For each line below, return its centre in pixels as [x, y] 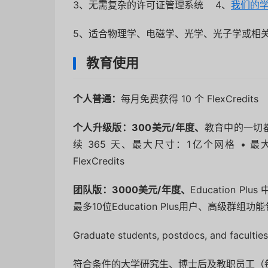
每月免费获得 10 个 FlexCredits [190, 99]
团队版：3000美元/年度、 [132, 190]
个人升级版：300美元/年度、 [139, 128]
